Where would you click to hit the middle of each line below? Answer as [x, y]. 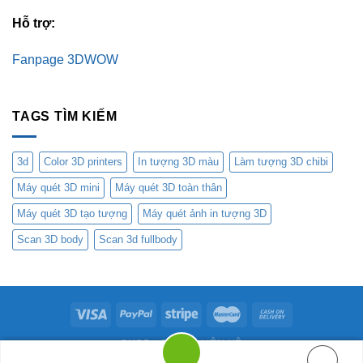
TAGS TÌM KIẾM [65, 117]
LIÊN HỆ [221, 343]
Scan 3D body [50, 239]
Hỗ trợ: [34, 23]
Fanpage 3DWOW [65, 60]
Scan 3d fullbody [138, 239]
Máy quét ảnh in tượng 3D [205, 213]
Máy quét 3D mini [58, 187]
